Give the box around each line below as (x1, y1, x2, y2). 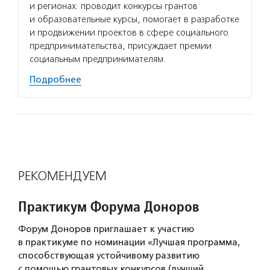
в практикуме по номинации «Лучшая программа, (18, 237, 240, 248)
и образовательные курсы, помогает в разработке (30, 14, 239, 25)
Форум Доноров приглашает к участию (18, 224, 194, 234)
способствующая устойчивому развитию (18, 250, 199, 261)
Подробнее (30, 74, 81, 85)
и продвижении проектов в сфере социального (30, 27, 228, 38)
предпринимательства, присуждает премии (30, 40, 212, 51)
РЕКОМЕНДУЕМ (18, 168, 107, 184)
